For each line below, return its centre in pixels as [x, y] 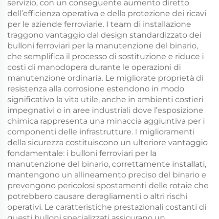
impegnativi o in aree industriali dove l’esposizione [105, 110]
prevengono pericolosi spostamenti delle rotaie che [108, 185]
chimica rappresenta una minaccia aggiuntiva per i [106, 121]
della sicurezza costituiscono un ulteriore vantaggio [108, 142]
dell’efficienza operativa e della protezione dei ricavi [107, 13]
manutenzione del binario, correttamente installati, [107, 164]
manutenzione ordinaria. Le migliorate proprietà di [105, 78]
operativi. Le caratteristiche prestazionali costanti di [107, 207]
